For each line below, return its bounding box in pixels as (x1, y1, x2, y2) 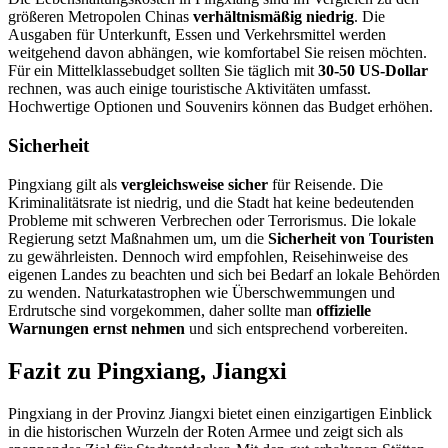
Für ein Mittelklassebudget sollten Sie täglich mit (8, 62, 318, 80)
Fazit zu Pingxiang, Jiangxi (8, 357, 287, 384)
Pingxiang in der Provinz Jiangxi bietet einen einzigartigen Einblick (8, 404, 432, 422)
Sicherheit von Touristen (268, 229, 434, 247)
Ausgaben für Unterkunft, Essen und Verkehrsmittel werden (8, 26, 386, 44)
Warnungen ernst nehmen (8, 319, 185, 337)
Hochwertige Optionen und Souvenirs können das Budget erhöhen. (8, 98, 433, 116)
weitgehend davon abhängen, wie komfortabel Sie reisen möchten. (8, 44, 427, 62)
